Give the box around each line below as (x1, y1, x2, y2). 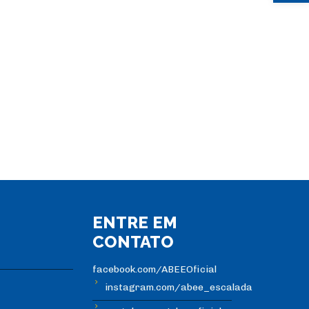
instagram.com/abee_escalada (105, 281, 253, 294)
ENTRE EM (92, 212, 178, 233)
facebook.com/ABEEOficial (92, 263, 217, 276)
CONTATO (92, 232, 175, 252)
